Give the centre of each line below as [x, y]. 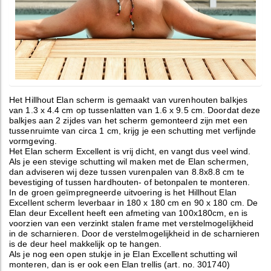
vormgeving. [33, 141]
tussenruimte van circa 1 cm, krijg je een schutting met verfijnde [133, 131]
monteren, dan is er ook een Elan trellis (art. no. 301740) [119, 264]
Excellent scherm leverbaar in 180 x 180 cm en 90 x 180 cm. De [134, 203]
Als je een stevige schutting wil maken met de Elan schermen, [129, 162]
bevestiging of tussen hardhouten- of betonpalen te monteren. [130, 182]
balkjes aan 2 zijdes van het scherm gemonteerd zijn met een [128, 120]
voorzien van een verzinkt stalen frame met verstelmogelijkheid [132, 223]
